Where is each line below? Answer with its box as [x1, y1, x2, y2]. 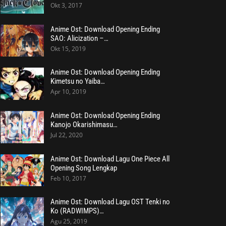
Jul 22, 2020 [50, 130, 83, 139]
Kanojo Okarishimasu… [50, 120, 118, 129]
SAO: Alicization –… [50, 33, 108, 43]
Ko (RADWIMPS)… [50, 206, 104, 216]
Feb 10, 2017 [50, 174, 86, 183]
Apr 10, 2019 [50, 87, 86, 96]
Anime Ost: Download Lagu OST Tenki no [50, 197, 170, 207]
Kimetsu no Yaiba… [50, 77, 105, 86]
